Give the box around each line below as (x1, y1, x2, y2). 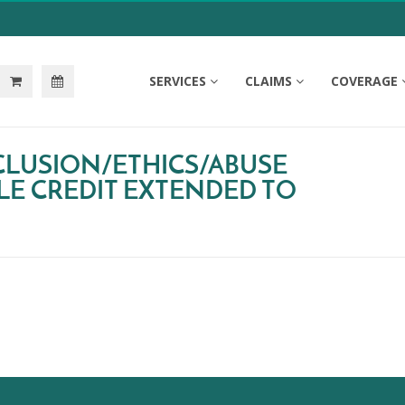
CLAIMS (245, 72, 292, 89)
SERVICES (149, 72, 206, 89)
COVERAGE (331, 72, 398, 89)
